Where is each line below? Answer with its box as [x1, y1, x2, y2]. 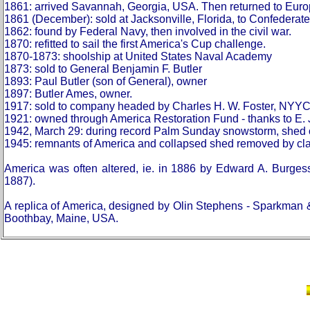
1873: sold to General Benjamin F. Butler [4, 63, 202, 75]
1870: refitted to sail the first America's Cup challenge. [4, 38, 266, 50]
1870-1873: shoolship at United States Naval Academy [4, 51, 272, 62]
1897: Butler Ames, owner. [4, 88, 132, 100]
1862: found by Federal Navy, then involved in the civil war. [4, 26, 291, 37]
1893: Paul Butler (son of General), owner [4, 75, 207, 87]
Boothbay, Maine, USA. [4, 212, 118, 224]
